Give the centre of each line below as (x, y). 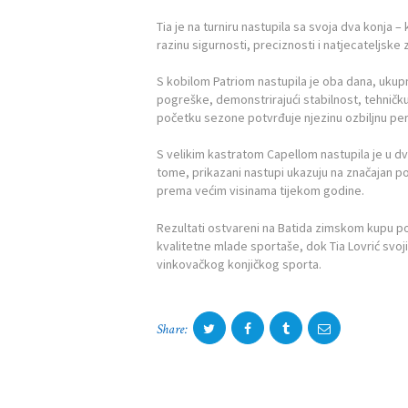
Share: (172, 330)
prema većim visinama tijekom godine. (260, 191)
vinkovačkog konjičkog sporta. (239, 264)
